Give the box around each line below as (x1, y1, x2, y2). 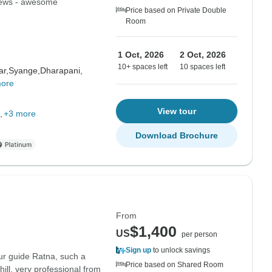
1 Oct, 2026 (118, 50, 164, 59)
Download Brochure (135, 131, 218, 140)
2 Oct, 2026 (180, 50, 226, 59)
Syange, (8, 66, 40, 75)
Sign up (126, 246, 151, 254)
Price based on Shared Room (126, 260, 223, 269)
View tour (157, 106, 196, 116)
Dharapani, (39, 66, 83, 75)
